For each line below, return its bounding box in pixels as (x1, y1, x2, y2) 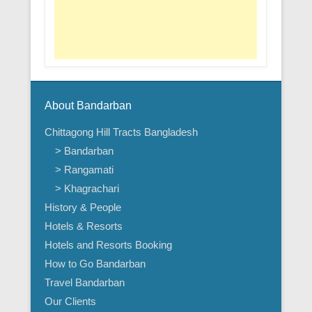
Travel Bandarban (45, 276, 125, 289)
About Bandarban (45, 100, 132, 112)
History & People (45, 201, 121, 214)
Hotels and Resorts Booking (45, 239, 172, 251)
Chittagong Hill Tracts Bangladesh (45, 126, 198, 139)
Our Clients (45, 295, 96, 308)
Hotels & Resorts (45, 220, 123, 233)
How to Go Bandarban (45, 258, 146, 270)
